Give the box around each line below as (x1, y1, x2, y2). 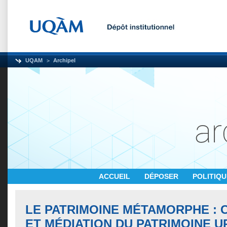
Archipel (53, 57, 75, 63)
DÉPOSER (144, 172, 180, 180)
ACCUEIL (99, 172, 132, 180)
